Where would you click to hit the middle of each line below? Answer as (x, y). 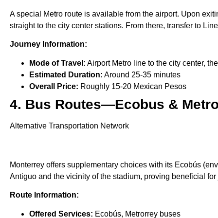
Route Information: (44, 195)
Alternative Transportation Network (69, 126)
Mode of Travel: (57, 63)
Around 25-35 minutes (142, 74)
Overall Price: (54, 86)
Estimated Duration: (66, 74)
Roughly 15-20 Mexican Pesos (132, 86)
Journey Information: (48, 44)
